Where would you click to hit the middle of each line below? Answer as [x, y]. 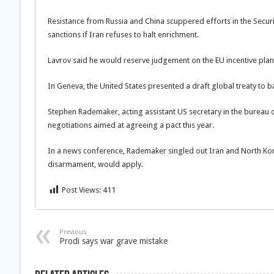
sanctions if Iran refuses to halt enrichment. [123, 35]
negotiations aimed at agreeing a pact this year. [131, 125]
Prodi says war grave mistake [113, 241]
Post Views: [81, 190]
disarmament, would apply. [95, 164]
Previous [73, 232]
